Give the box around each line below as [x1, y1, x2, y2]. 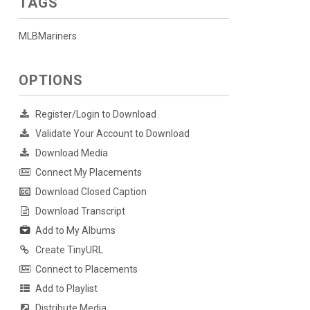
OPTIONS [18, 72, 83, 89]
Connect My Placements [35, 167, 142, 178]
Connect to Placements [35, 264, 138, 275]
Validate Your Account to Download [35, 128, 190, 139]
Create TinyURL [35, 244, 103, 256]
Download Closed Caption [35, 186, 147, 197]
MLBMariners [18, 30, 77, 42]
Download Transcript [35, 206, 125, 217]
